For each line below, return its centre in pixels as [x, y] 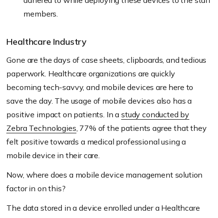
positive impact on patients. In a [64, 115]
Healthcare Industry [47, 42]
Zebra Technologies [41, 128]
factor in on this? [36, 189]
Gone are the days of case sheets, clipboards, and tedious [107, 60]
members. [41, 14]
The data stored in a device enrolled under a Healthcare [103, 208]
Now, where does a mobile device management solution [105, 175]
